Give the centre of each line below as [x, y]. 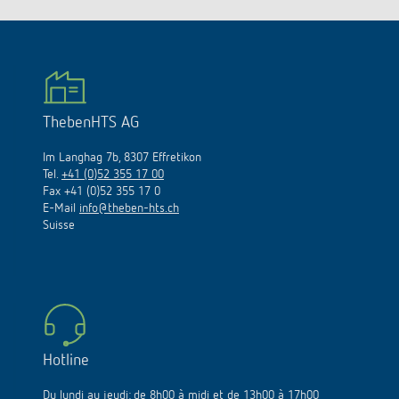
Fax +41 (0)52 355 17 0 [102, 191]
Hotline [66, 361]
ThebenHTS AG [91, 123]
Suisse [59, 225]
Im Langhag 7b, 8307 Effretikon [122, 158]
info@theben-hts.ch [129, 208]
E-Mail [61, 208]
